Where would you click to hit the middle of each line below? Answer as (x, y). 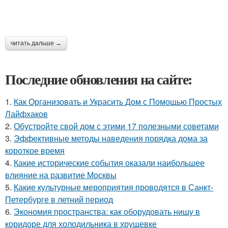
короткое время (35, 150)
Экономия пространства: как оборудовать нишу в (107, 211)
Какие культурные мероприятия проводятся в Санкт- (113, 187)
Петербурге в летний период (59, 199)
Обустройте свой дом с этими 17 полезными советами (116, 126)
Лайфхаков (26, 114)
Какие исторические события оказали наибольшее (109, 163)
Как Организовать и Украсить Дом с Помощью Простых (118, 102)
